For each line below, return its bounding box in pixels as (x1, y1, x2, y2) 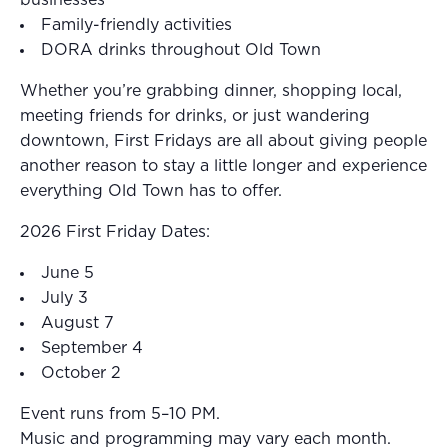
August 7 (41, 314, 114, 331)
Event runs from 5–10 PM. (20, 405, 220, 422)
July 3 (41, 289, 88, 306)
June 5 (41, 264, 94, 281)
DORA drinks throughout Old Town (41, 41, 321, 58)
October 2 (41, 364, 121, 381)
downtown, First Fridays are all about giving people (20, 132, 427, 149)
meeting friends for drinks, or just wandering (20, 107, 370, 124)
